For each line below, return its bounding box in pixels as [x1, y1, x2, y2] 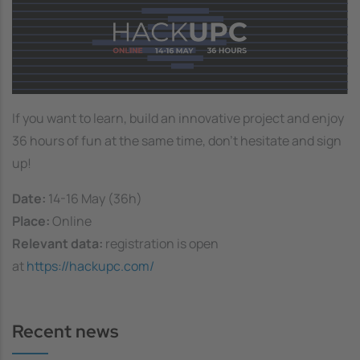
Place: [12, 212, 50, 231]
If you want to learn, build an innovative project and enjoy [12, 109, 344, 128]
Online [50, 212, 92, 231]
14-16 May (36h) [46, 190, 142, 208]
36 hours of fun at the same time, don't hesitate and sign [12, 132, 342, 150]
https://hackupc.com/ [27, 257, 154, 276]
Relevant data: [12, 235, 105, 253]
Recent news [12, 320, 119, 344]
